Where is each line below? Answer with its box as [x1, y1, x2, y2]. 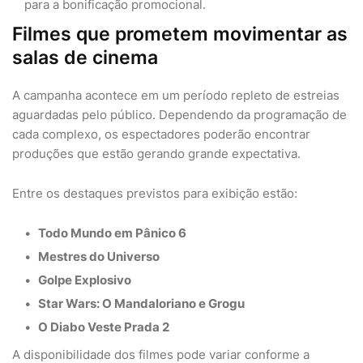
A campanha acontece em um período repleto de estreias [12, 88, 340, 103]
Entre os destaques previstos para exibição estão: [12, 186, 297, 201]
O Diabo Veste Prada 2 [38, 319, 169, 335]
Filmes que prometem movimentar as [12, 23, 348, 45]
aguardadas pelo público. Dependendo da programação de [12, 107, 347, 122]
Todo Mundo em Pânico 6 [38, 225, 186, 241]
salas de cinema [12, 46, 158, 69]
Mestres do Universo [38, 249, 160, 264]
